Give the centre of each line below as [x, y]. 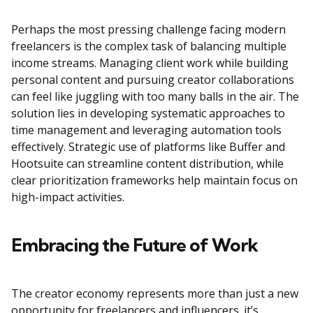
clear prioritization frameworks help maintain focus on [154, 181]
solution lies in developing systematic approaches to [148, 114]
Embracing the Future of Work [134, 245]
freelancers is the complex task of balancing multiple [149, 46]
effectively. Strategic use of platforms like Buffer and [148, 147]
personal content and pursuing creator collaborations [153, 80]
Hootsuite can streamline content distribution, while [147, 164]
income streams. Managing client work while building [150, 63]
